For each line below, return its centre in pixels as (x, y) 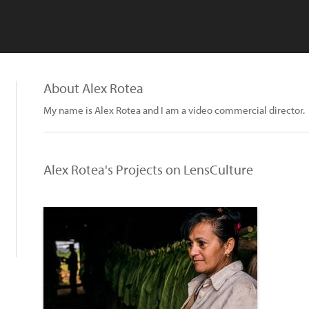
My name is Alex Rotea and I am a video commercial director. (174, 110)
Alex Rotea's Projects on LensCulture (148, 169)
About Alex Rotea (93, 88)
